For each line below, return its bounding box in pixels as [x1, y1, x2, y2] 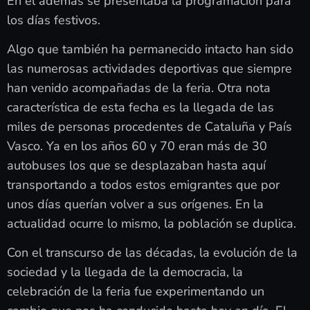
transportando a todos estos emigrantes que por [7, 176, 280, 194]
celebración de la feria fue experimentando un [7, 283, 264, 300]
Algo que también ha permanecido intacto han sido [7, 41, 293, 58]
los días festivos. [7, 11, 100, 28]
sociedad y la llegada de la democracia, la [7, 264, 243, 281]
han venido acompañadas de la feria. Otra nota [7, 80, 271, 97]
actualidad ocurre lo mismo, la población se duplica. [7, 215, 296, 232]
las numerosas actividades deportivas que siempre [7, 60, 292, 77]
